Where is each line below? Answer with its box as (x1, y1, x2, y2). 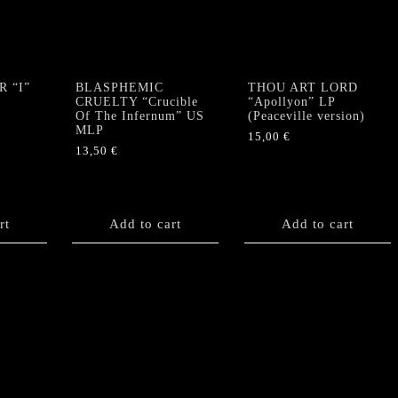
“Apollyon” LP (247, 94, 335, 108)
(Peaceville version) (247, 108, 365, 123)
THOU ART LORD (247, 80, 358, 94)
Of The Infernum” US (76, 108, 204, 123)
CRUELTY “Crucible (76, 94, 198, 108)
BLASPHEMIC (76, 80, 163, 94)
